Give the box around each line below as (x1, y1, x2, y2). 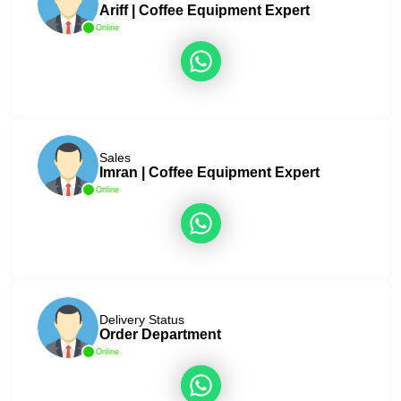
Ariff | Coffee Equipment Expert (98, 3, 310, 19)
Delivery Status (98, 311, 184, 327)
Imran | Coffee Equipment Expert (98, 165, 320, 180)
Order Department (98, 326, 221, 342)
